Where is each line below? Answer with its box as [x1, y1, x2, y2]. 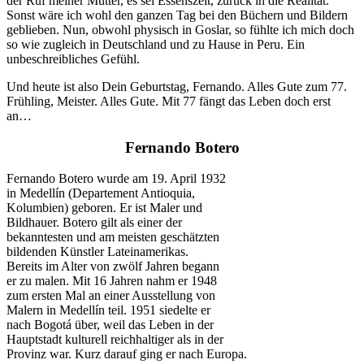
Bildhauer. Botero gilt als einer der [6, 215, 182, 230]
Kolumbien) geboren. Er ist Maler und [6, 201, 202, 215]
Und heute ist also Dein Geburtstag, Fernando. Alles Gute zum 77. [6, 80, 347, 93]
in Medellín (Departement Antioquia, [6, 186, 195, 201]
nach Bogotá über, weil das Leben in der [6, 318, 214, 332]
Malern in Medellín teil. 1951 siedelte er [6, 303, 210, 318]
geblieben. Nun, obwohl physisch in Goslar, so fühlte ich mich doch [6, 23, 354, 37]
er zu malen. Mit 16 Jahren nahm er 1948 [6, 274, 217, 288]
